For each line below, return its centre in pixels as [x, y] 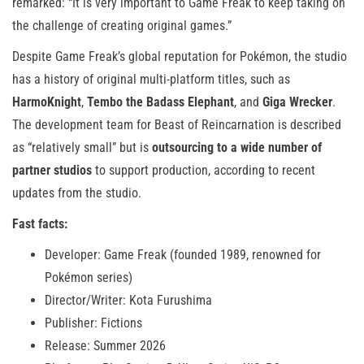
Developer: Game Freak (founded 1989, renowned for [183, 254]
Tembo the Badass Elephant [160, 102]
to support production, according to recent [204, 170]
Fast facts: [40, 223]
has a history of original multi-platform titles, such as [151, 79]
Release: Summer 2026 [105, 345]
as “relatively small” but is [82, 147]
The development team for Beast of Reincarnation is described [177, 124]
